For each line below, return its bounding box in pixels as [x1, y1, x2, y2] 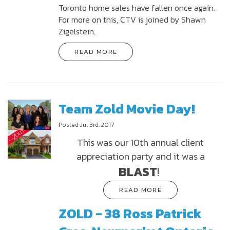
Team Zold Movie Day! [59, 98, 196, 119]
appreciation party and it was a [76, 149, 205, 164]
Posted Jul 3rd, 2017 [59, 120, 114, 130]
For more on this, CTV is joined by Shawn [59, 13, 206, 26]
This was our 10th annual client [77, 135, 204, 150]
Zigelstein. [59, 25, 96, 37]
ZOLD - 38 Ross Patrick [59, 203, 202, 224]
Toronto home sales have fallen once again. [59, 1, 216, 14]
